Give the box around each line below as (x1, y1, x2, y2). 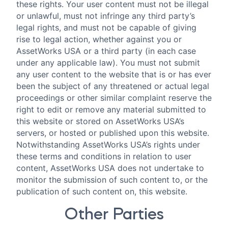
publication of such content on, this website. (16, 186, 187, 196)
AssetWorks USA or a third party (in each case (16, 45, 196, 56)
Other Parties (64, 206, 164, 223)
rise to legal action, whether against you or (16, 34, 182, 44)
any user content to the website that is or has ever (16, 69, 211, 79)
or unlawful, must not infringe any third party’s (16, 10, 195, 21)
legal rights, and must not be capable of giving (16, 22, 196, 33)
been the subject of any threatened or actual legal (16, 80, 209, 91)
